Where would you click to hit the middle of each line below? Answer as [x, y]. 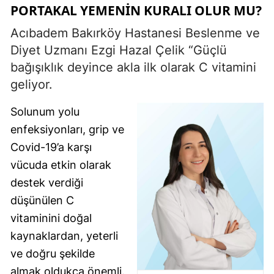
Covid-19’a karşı [51, 147]
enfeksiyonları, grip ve [67, 129]
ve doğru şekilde [53, 253]
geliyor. [33, 84]
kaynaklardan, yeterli [64, 235]
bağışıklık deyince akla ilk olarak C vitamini [133, 67]
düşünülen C [42, 200]
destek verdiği [47, 182]
